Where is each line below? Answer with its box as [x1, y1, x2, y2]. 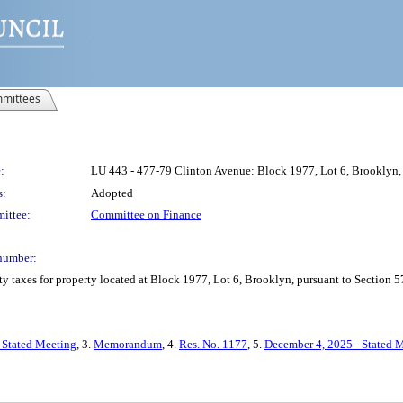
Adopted [91, 186, 133, 200]
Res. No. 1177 [179, 337, 247, 351]
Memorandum [94, 337, 162, 351]
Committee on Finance [91, 208, 201, 221]
